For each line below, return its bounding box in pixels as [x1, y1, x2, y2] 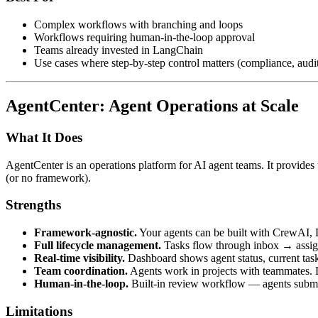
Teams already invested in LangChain [34, 44, 203, 57]
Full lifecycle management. [34, 239, 161, 252]
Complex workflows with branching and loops [34, 18, 243, 31]
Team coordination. [34, 265, 128, 278]
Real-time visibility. [34, 252, 125, 265]
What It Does [6, 130, 82, 145]
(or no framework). [6, 171, 91, 184]
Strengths [6, 197, 61, 213]
